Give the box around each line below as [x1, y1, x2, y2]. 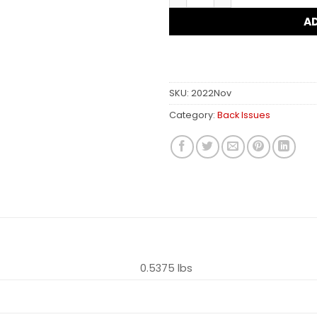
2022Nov [191, 87, 231, 100]
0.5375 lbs [140, 261, 193, 276]
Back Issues [217, 109, 270, 122]
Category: [169, 109, 217, 122]
